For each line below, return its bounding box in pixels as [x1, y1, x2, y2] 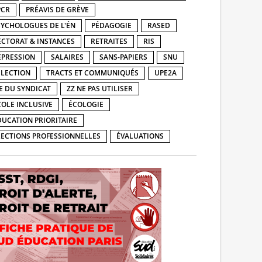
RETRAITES [91, 36, 127, 46]
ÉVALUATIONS [116, 130, 164, 141]
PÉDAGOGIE [91, 20, 132, 30]
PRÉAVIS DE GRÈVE [26, 4, 89, 15]
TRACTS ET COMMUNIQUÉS [46, 67, 139, 78]
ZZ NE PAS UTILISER [67, 83, 133, 94]
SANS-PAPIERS [99, 51, 147, 62]
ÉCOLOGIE [68, 99, 104, 109]
